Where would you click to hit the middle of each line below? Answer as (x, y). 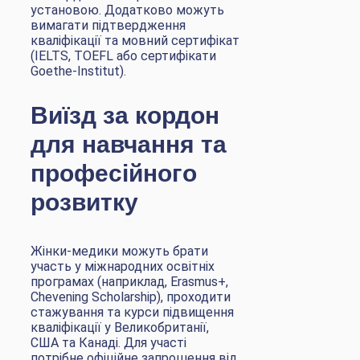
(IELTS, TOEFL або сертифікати (123, 55)
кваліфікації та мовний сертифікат (135, 40)
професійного (114, 170)
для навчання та (129, 141)
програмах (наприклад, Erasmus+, (129, 281)
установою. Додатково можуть (127, 10)
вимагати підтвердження (108, 25)
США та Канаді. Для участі (108, 342)
